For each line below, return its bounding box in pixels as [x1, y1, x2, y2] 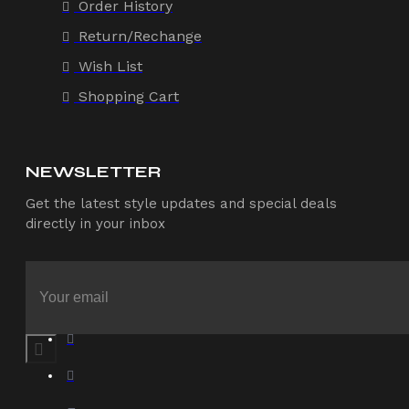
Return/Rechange [79, 26, 202, 45]
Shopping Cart [79, 87, 179, 105]
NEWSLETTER [26, 161, 162, 182]
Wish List [79, 57, 142, 75]
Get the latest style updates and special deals [26, 194, 337, 212]
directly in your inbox [26, 215, 165, 232]
